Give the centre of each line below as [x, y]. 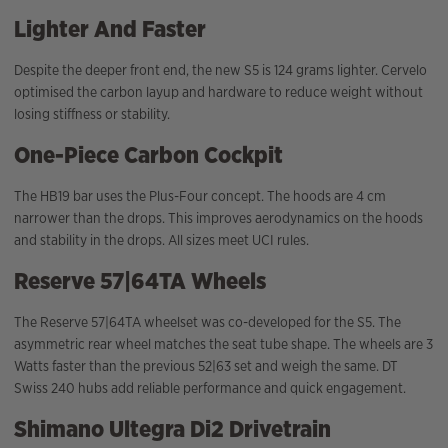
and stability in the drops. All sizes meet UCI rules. [161, 240]
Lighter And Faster [110, 29]
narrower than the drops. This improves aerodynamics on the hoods [218, 218]
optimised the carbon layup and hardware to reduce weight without [218, 92]
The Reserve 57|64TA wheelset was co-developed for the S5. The [207, 322]
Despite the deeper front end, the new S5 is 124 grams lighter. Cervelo [220, 70]
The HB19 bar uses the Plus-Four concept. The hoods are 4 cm [200, 196]
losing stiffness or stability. [92, 114]
